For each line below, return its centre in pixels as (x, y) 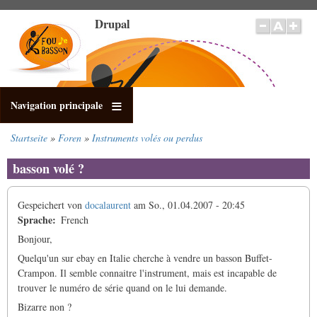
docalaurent (108, 205)
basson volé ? (48, 169)
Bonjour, (35, 239)
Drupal (113, 24)
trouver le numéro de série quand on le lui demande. (122, 288)
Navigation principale (57, 105)
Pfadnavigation (57, 151)
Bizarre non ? (45, 307)
